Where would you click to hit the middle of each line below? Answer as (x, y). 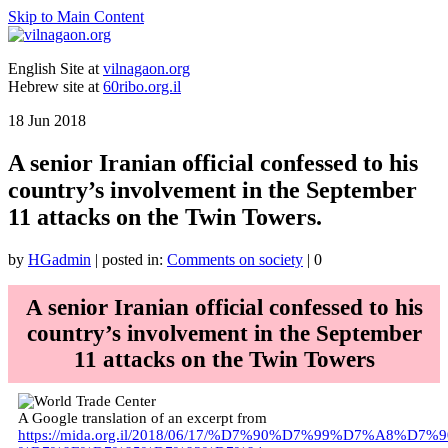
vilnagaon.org (146, 68)
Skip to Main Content (76, 16)
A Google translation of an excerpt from (142, 417)
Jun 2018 (55, 120)
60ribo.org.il (142, 86)
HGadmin (59, 259)
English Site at (55, 68)
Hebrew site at (55, 86)
